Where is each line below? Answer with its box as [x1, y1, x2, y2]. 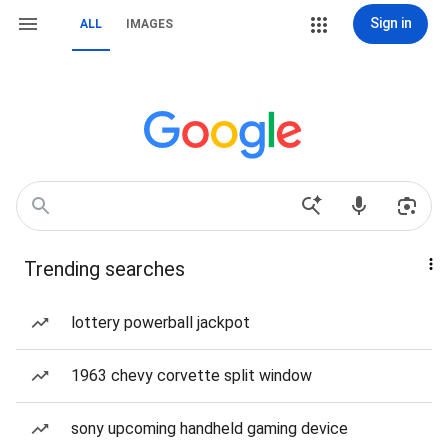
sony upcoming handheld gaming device [71, 419, 348, 438]
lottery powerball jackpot [71, 313, 250, 332]
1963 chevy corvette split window [71, 366, 312, 385]
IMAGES [126, 17, 173, 31]
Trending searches [24, 257, 185, 281]
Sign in [369, 15, 412, 31]
